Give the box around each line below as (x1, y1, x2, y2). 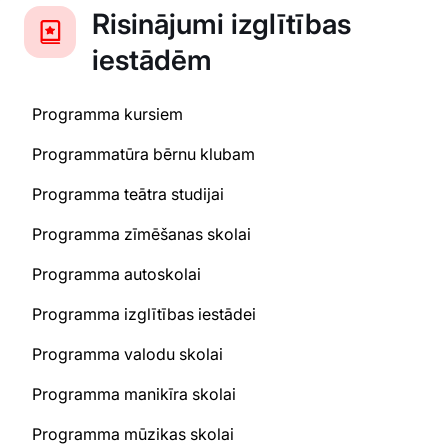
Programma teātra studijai (32, 184, 224, 204)
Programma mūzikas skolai (32, 424, 234, 444)
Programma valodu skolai (32, 344, 223, 364)
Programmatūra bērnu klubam (32, 144, 255, 164)
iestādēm (92, 43, 212, 77)
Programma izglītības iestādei (32, 304, 256, 324)
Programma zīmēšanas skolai (32, 224, 251, 244)
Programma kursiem (32, 104, 183, 124)
